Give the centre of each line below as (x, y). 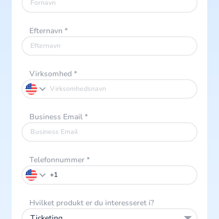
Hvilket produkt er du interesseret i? (92, 203)
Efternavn (47, 31)
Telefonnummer (58, 160)
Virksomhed (52, 74)
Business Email (57, 117)
